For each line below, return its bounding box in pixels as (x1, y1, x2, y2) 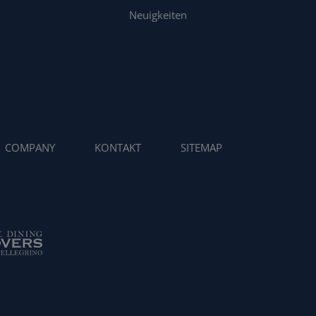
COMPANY (5, 140, 55, 155)
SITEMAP (181, 140, 222, 155)
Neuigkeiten (129, 8, 187, 23)
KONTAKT (95, 140, 141, 155)
